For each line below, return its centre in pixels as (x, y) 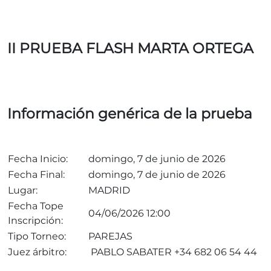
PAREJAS (110, 236)
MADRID (109, 190)
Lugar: (23, 190)
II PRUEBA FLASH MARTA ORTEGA (130, 48)
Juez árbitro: (37, 252)
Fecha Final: (36, 175)
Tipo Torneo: (37, 236)
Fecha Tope (36, 206)
